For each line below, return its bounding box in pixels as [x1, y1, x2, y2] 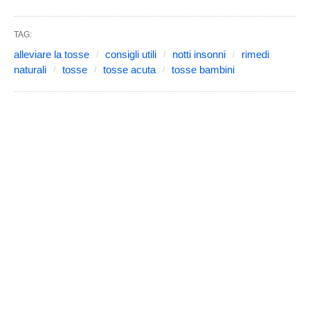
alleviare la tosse [14, 48, 89, 60]
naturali [14, 63, 46, 75]
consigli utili [105, 48, 156, 60]
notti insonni [172, 48, 226, 60]
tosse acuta [103, 63, 156, 75]
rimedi [241, 48, 269, 60]
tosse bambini [172, 63, 235, 75]
